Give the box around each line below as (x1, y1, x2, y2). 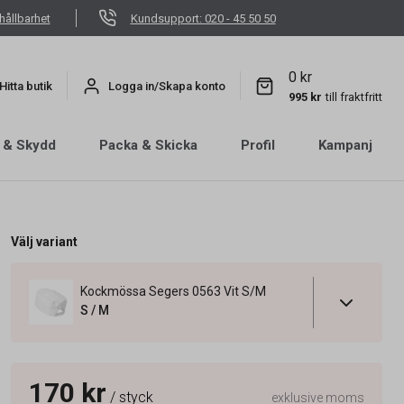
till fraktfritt (326, 89, 382, 104)
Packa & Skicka (99, 137, 197, 153)
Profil (241, 137, 275, 153)
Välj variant (10, 234, 78, 249)
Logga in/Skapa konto (108, 78, 225, 93)
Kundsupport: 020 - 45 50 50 (130, 11, 276, 25)
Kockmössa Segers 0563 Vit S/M (79, 284, 266, 298)
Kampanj (318, 137, 372, 153)
